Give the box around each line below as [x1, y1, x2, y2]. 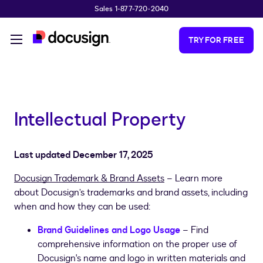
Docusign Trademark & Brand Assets [14, 172, 164, 186]
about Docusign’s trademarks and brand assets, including [14, 186, 248, 200]
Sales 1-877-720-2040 [94, 4, 169, 14]
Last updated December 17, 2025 [14, 149, 153, 162]
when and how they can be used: [14, 200, 150, 214]
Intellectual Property [14, 106, 186, 133]
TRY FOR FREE [188, 35, 244, 46]
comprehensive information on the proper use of [38, 238, 237, 251]
